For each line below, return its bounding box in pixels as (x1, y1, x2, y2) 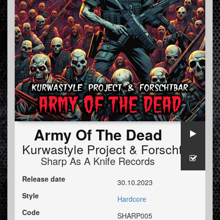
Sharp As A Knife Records (41, 154, 155, 168)
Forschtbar (141, 140, 200, 158)
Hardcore (117, 194, 146, 204)
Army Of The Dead (33, 124, 162, 145)
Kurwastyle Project (22, 140, 126, 158)
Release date (22, 174, 65, 184)
